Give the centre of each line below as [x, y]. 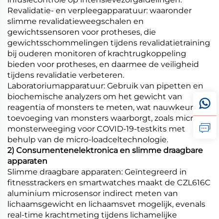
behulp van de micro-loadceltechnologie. [88, 139]
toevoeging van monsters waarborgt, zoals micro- [104, 118]
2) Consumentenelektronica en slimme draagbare [105, 150]
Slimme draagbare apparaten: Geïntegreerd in [97, 172]
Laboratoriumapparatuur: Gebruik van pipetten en [105, 86]
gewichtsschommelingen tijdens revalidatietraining [109, 43]
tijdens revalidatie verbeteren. [66, 75]
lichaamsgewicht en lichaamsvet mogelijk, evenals [106, 204]
